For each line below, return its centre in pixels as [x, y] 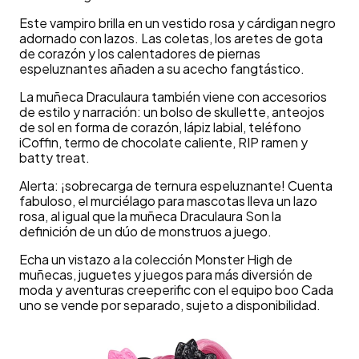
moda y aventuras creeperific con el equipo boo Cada [176, 290]
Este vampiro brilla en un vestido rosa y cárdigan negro [177, 23]
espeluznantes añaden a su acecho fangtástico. [162, 69]
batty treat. [54, 158]
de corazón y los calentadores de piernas [140, 54]
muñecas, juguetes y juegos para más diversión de [166, 275]
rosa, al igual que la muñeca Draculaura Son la [150, 216]
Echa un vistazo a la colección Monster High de [156, 260]
